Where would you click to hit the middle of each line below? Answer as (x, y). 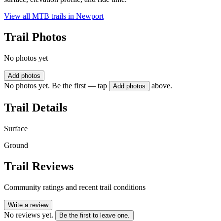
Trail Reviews (39, 166)
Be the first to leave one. (94, 215)
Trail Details (36, 107)
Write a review (28, 205)
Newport (90, 16)
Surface (16, 128)
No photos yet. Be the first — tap (55, 86)
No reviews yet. (29, 215)
